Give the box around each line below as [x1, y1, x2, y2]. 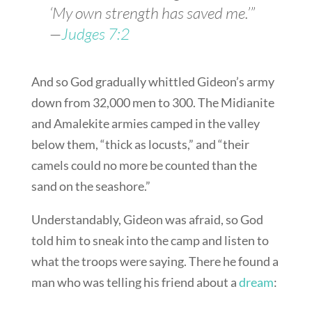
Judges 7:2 [61, 24, 130, 44]
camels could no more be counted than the [31, 157, 257, 173]
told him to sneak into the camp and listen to [31, 233, 269, 249]
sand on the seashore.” [31, 178, 150, 194]
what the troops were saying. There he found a [31, 253, 279, 270]
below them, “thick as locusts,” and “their [31, 136, 249, 153]
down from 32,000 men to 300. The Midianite [31, 95, 274, 111]
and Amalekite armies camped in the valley [31, 116, 260, 132]
